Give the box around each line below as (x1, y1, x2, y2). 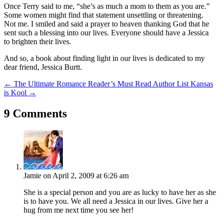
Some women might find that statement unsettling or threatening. (4, 10, 203, 19)
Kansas (191, 79, 213, 88)
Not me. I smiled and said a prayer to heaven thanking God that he (4, 19, 209, 28)
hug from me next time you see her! (24, 205, 134, 214)
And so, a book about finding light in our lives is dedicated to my (4, 54, 205, 62)
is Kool (4, 88, 27, 97)
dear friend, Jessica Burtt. (4, 62, 82, 71)
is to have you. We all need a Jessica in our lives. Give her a (24, 196, 208, 205)
